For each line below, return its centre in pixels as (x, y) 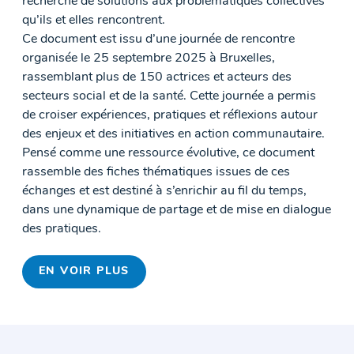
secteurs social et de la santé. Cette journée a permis (169, 97)
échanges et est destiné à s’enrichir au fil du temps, (164, 192)
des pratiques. (62, 230)
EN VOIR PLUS (84, 272)
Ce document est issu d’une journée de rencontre (158, 40)
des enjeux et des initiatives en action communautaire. (173, 135)
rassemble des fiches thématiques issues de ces (156, 173)
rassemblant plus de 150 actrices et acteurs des (157, 78)
